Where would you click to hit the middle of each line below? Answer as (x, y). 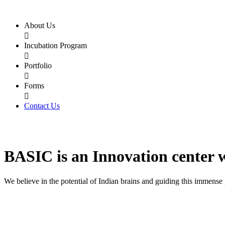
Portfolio (38, 66)
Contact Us (42, 106)
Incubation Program (55, 45)
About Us (40, 25)
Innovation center (155, 156)
